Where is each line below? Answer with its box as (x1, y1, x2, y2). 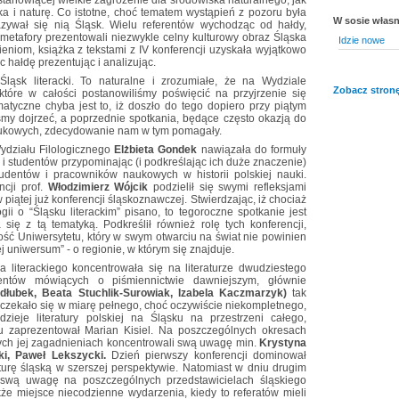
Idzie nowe (338, 35, 385, 46)
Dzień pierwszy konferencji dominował (110, 349, 306, 362)
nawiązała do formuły (197, 143, 307, 157)
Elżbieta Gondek (114, 143, 198, 157)
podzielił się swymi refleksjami (148, 181, 307, 194)
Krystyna (259, 337, 306, 350)
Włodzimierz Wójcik (47, 181, 149, 194)
